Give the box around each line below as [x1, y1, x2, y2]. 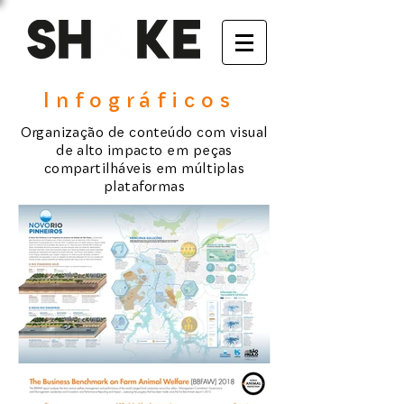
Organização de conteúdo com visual [21, 124, 268, 141]
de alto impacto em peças [56, 142, 233, 159]
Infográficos [43, 87, 236, 113]
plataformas [104, 179, 185, 195]
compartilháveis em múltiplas [43, 161, 245, 177]
